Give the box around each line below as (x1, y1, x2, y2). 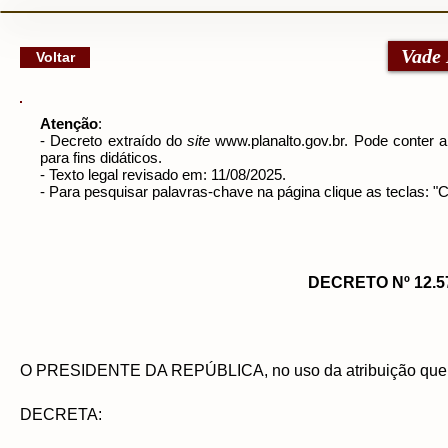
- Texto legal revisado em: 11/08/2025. (40, 166, 286, 183)
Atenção (40, 115, 98, 132)
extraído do (107, 132, 188, 149)
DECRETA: (20, 406, 106, 423)
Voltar (35, 49, 75, 65)
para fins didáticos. (40, 149, 162, 166)
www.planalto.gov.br (215, 132, 345, 149)
